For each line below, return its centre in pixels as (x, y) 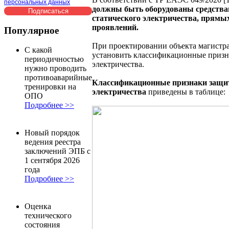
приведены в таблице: (187, 91)
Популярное (31, 30)
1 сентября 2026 (52, 161)
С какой (38, 50)
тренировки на (50, 87)
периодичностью (54, 59)
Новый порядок (52, 133)
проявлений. (115, 27)
